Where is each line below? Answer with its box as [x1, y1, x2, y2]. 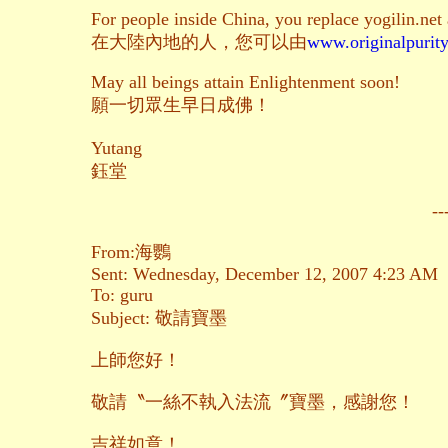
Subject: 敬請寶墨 [91, 308, 227, 329]
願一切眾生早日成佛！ [91, 95, 271, 116]
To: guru [91, 285, 153, 306]
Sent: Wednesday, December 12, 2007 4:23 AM [91, 264, 438, 285]
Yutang [91, 138, 142, 159]
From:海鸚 [91, 242, 171, 263]
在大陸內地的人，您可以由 [91, 32, 307, 53]
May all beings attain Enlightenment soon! [91, 72, 400, 93]
